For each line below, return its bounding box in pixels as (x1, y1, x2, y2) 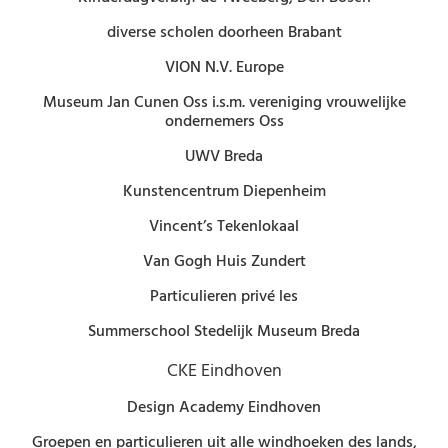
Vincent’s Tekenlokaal (149, 213, 299, 240)
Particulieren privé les (150, 283, 298, 310)
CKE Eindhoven (166, 356, 282, 386)
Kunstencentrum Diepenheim (122, 178, 326, 205)
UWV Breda (185, 143, 263, 170)
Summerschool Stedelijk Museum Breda (88, 318, 360, 345)
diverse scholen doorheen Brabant (106, 19, 342, 46)
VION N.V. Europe (164, 54, 284, 81)
